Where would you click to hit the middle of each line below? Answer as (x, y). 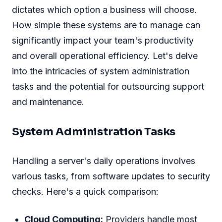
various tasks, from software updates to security (111, 176)
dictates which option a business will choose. (104, 9)
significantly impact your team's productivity (103, 40)
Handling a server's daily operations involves (104, 161)
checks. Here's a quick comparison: (85, 191)
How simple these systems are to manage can (106, 25)
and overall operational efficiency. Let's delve (105, 55)
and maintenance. (48, 102)
